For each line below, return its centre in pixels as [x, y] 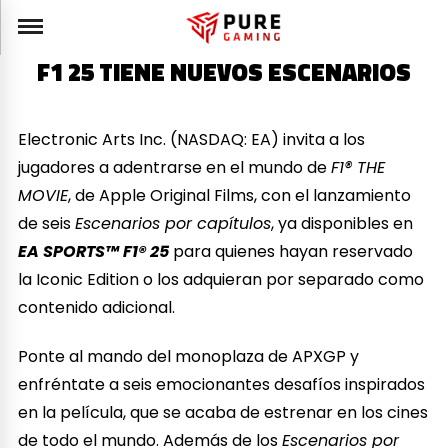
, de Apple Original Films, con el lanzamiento [240, 195]
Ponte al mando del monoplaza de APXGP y [189, 356]
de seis [47, 223]
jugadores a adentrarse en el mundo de [175, 167]
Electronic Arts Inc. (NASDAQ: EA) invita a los [192, 139]
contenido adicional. [97, 307]
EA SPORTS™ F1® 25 [94, 251]
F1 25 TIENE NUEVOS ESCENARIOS [224, 72]
